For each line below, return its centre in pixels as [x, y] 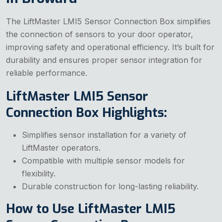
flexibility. [39, 173]
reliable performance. [47, 73]
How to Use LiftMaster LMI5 [91, 209]
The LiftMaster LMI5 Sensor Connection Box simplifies [108, 21]
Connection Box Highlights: [86, 112]
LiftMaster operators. [61, 147]
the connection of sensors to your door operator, [100, 34]
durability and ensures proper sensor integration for [104, 60]
